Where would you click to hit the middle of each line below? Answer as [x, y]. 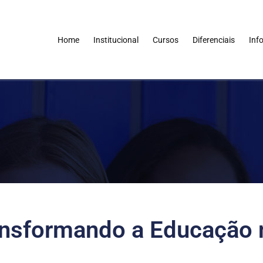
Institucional [116, 40]
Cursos [165, 40]
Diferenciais [213, 40]
